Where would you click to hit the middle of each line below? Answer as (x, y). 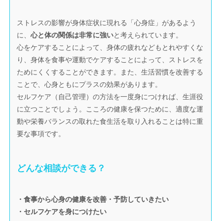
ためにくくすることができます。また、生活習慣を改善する (110, 72)
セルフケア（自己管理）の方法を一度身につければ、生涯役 (110, 96)
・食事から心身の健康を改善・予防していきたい (93, 199)
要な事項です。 (41, 133)
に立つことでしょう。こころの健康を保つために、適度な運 (110, 109)
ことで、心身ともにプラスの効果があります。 (90, 84)
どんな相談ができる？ (61, 168)
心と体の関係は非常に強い (72, 35)
